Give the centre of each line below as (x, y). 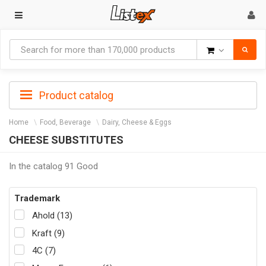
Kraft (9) (48, 233)
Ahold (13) (52, 216)
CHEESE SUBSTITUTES (66, 140)
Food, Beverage (65, 122)
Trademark (37, 198)
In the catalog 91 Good (53, 166)
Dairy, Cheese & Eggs (137, 122)
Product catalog (75, 95)
